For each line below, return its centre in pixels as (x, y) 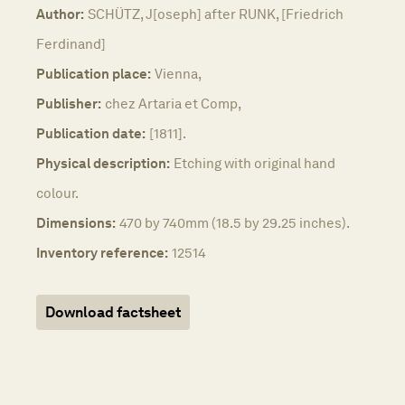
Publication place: (94, 73)
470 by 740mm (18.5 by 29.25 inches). (235, 222)
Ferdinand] (71, 43)
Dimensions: (76, 222)
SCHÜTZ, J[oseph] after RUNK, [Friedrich (216, 14)
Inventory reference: (102, 252)
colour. (57, 193)
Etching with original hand (254, 163)
